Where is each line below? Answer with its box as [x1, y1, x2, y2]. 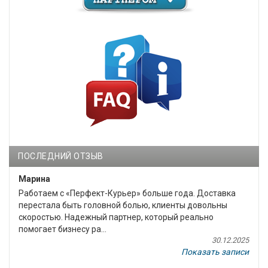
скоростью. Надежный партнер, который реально [19, 212, 214, 222]
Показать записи [181, 246, 249, 257]
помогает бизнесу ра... [19, 224, 106, 234]
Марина [19, 173, 50, 184]
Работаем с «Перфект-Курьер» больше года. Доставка [19, 188, 236, 198]
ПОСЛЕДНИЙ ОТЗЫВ [18, 151, 103, 161]
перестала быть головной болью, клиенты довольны [19, 200, 227, 210]
